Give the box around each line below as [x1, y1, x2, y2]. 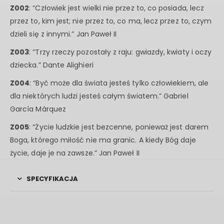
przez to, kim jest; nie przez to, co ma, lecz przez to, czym [10, 16, 212, 26]
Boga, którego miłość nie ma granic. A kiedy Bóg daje [10, 135, 196, 145]
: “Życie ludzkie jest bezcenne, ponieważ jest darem [29, 122, 208, 132]
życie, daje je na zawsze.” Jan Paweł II [10, 148, 139, 158]
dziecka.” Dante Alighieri [10, 60, 93, 70]
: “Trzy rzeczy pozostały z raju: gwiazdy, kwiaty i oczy [29, 47, 212, 57]
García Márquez [10, 104, 66, 114]
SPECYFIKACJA [26, 174, 78, 184]
